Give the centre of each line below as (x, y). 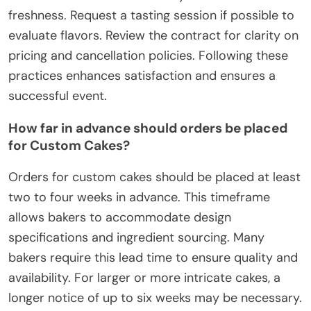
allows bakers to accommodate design (120, 218)
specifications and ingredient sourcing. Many (136, 238)
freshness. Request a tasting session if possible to (151, 16)
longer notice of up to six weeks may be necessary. (155, 298)
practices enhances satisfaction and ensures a (142, 76)
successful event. (58, 96)
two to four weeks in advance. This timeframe (139, 197)
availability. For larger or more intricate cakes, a (144, 278)
